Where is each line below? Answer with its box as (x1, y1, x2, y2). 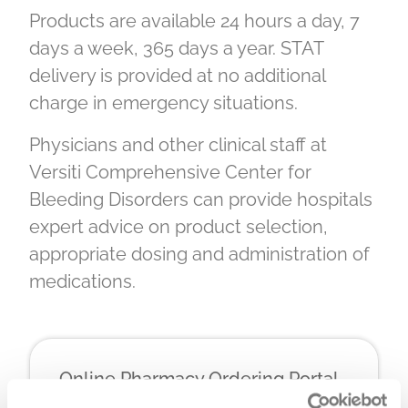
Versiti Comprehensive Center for (29, 161, 311, 184)
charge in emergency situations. (29, 92, 298, 115)
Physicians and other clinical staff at (29, 134, 327, 157)
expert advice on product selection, (29, 216, 328, 239)
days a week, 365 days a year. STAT (29, 37, 323, 60)
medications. (29, 270, 140, 293)
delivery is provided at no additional (29, 65, 325, 87)
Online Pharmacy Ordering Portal (59, 367, 339, 390)
